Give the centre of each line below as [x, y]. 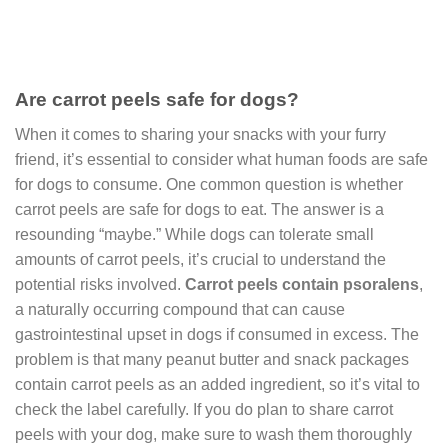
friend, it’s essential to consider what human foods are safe [221, 159]
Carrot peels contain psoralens [302, 284]
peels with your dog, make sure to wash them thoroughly [213, 434]
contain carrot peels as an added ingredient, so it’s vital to [217, 384]
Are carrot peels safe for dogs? [157, 99]
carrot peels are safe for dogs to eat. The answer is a [199, 209]
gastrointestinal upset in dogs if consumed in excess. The [217, 334]
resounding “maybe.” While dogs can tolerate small [194, 234]
